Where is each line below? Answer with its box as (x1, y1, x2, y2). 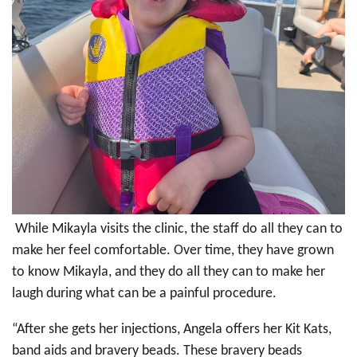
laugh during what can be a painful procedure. (12, 286, 277, 302)
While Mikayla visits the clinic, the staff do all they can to (12, 222, 343, 237)
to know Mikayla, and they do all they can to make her (12, 265, 325, 280)
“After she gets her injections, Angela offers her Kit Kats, (12, 322, 331, 338)
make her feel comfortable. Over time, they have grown (12, 243, 334, 259)
